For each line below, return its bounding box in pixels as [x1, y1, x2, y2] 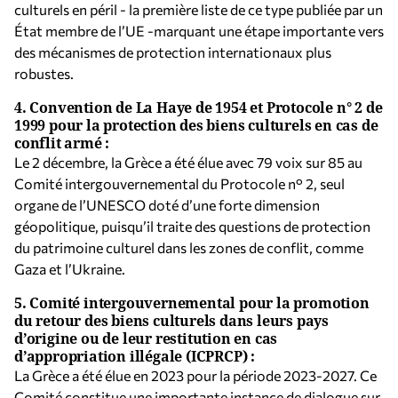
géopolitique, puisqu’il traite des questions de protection [14, 218, 370, 235]
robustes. [14, 65, 74, 82]
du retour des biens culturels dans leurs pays [14, 311, 329, 330]
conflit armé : [14, 133, 110, 153]
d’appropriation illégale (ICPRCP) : [14, 346, 256, 366]
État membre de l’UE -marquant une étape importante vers [14, 22, 384, 39]
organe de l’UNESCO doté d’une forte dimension [14, 196, 320, 213]
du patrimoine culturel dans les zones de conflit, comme [14, 239, 363, 256]
